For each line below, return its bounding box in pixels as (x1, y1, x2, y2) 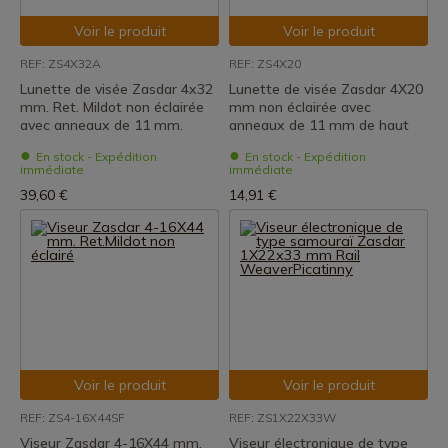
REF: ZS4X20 (229, 56, 301, 71)
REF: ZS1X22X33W (229, 410, 336, 425)
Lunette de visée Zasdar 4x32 (20, 80, 213, 98)
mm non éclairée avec (229, 98, 371, 116)
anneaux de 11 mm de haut (229, 116, 409, 134)
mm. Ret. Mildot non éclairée (20, 98, 204, 116)
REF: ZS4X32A (20, 56, 101, 71)
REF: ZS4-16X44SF (20, 410, 125, 425)
